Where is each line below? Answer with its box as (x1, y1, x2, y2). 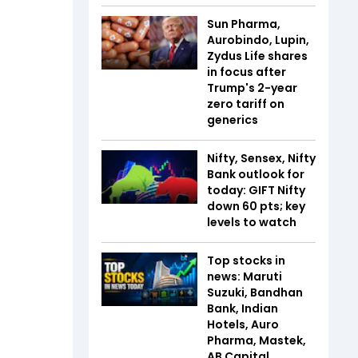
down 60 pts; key (207, 197, 305, 214)
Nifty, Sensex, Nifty (207, 149, 316, 166)
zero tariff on (207, 95, 284, 112)
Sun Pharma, (207, 15, 280, 32)
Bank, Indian (207, 300, 278, 316)
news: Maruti (207, 268, 282, 284)
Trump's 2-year (207, 79, 297, 96)
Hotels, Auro (207, 316, 279, 332)
